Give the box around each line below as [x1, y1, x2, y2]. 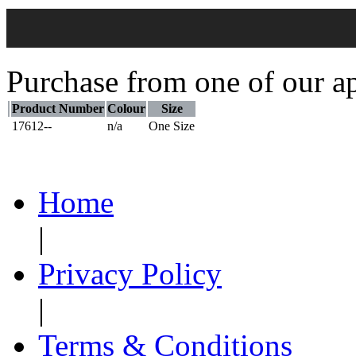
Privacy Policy [38, 257, 222, 292]
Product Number [12, 102, 104, 116]
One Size [149, 119, 195, 133]
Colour [107, 102, 145, 116]
